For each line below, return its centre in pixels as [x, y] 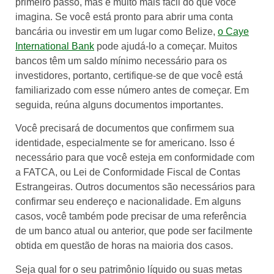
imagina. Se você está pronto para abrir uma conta [124, 17]
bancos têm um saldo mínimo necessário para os [121, 61]
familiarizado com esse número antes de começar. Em [132, 90]
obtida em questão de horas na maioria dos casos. [124, 246]
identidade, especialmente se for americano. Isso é [125, 143]
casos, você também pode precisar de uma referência [131, 217]
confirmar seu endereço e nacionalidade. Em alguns [128, 202]
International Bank [55, 46]
